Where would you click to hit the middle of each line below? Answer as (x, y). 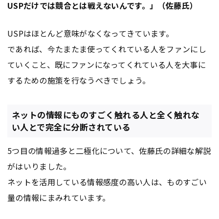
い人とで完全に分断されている (71, 127)
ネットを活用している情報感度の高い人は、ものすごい (107, 182)
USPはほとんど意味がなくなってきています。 (91, 33)
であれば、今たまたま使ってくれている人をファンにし (107, 49)
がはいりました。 (39, 166)
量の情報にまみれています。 (59, 198)
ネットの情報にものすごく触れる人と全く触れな (106, 115)
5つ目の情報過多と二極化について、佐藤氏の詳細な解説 (109, 151)
